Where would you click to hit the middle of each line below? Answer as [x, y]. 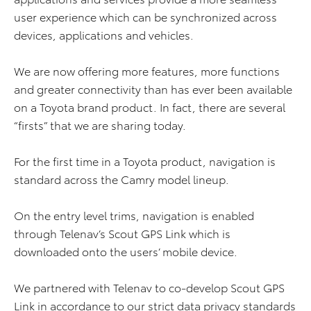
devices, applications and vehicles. [104, 35]
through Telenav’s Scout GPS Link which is [122, 233]
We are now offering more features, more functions [147, 71]
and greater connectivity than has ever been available [153, 89]
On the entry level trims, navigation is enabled [134, 215]
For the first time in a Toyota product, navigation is [145, 161]
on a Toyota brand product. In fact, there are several [150, 107]
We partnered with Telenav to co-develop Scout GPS [149, 287]
